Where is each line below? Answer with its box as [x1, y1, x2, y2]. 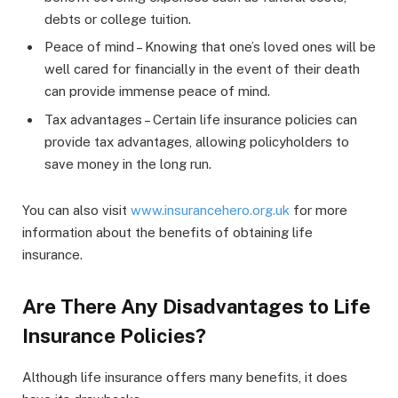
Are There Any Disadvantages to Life [22, 295, 370, 319]
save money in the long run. [44, 155, 211, 171]
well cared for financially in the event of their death [44, 61, 360, 77]
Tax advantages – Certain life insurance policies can [44, 111, 357, 127]
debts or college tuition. [44, 11, 191, 27]
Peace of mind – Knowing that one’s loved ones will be [44, 39, 376, 55]
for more [290, 202, 347, 218]
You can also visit [22, 202, 131, 218]
